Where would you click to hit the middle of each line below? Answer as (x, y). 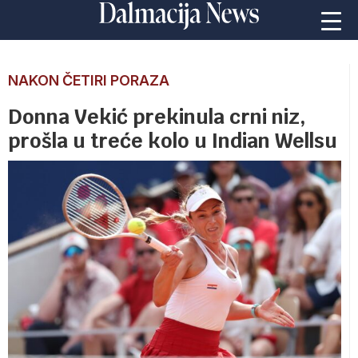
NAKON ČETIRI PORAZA (89, 80)
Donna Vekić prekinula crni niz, (157, 117)
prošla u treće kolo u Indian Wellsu (173, 141)
